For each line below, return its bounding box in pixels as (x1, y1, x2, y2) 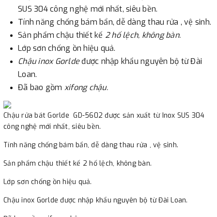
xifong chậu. (64, 82, 108, 93)
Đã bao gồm (18, 82, 64, 93)
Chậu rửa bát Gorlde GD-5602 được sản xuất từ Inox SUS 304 (3, 110, 205, 120)
